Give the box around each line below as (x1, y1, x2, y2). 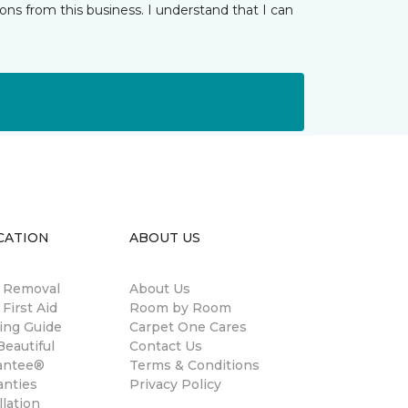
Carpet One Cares (129, 319, 247, 336)
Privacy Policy (129, 376, 221, 393)
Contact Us (129, 338, 202, 355)
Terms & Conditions (129, 357, 260, 374)
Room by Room (129, 300, 231, 317)
